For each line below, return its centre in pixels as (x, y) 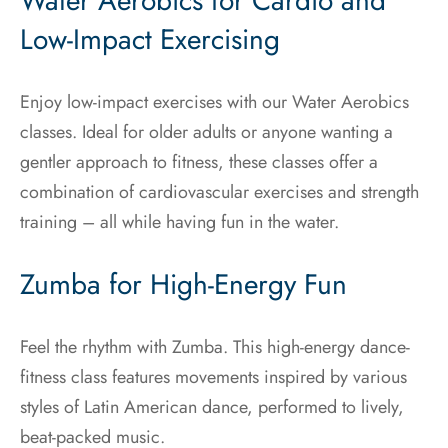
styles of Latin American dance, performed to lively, (212, 406)
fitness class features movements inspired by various (213, 376)
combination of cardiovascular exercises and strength (219, 191)
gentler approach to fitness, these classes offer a (199, 161)
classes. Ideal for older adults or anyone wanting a (206, 131)
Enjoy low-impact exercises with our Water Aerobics (214, 101)
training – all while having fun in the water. (179, 221)
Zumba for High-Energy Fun (183, 284)
